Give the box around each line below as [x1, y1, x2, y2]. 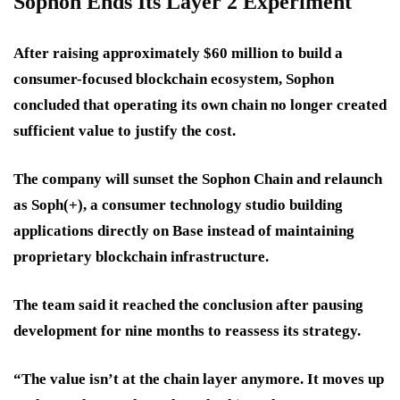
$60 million [204, 45, 278, 62]
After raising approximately [13, 45, 204, 62]
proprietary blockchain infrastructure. [13, 248, 269, 266]
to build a [278, 45, 343, 62]
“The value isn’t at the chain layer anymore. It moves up [13, 371, 384, 388]
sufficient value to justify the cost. [13, 122, 236, 140]
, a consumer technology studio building [83, 196, 343, 214]
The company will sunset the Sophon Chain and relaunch [13, 171, 382, 188]
